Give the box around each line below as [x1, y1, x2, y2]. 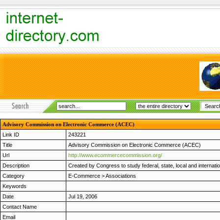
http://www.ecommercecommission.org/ [68, 152, 162, 158]
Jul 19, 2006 [68, 193, 97, 199]
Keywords [2, 183, 27, 189]
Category [2, 173, 25, 179]
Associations [106, 173, 136, 179]
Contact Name [2, 204, 37, 210]
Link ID [2, 132, 19, 137]
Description [2, 163, 29, 168]
